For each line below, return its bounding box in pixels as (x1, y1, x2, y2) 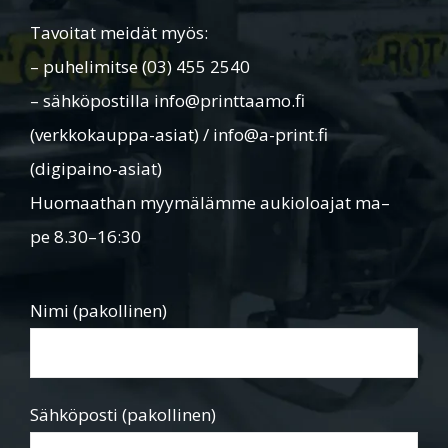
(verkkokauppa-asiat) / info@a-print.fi (30, 123, 328, 147)
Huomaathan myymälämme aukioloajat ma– (30, 191, 390, 215)
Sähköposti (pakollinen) (30, 403, 216, 427)
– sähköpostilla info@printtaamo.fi (30, 89, 305, 113)
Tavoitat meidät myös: (30, 21, 208, 45)
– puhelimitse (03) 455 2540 (30, 55, 250, 79)
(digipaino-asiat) (30, 157, 162, 181)
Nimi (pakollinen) (30, 299, 167, 323)
